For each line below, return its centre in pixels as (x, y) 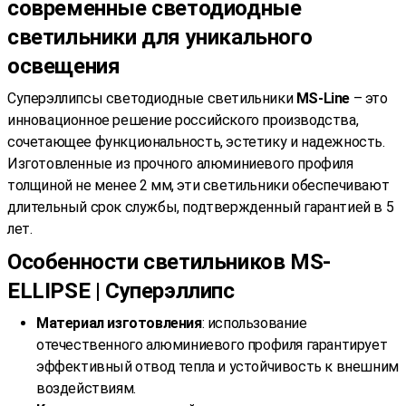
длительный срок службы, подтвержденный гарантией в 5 (201, 207)
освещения (64, 66)
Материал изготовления (119, 323)
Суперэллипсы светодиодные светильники (152, 98)
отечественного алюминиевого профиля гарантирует (212, 344)
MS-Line (324, 98)
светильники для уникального (160, 37)
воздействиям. (86, 388)
